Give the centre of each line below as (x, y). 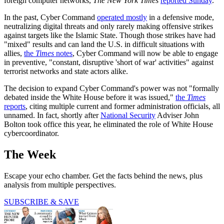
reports (15, 106)
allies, (14, 53)
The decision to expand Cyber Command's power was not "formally (111, 88)
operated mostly (122, 17)
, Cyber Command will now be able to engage (145, 53)
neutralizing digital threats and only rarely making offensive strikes (108, 26)
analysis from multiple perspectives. (60, 185)
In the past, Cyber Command (50, 17)
